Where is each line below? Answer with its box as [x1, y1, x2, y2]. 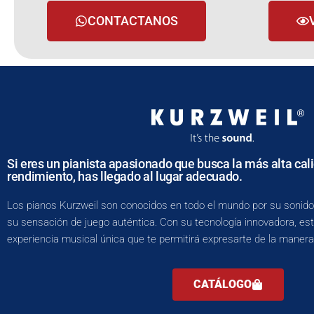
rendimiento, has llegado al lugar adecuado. [7, 168, 243, 184]
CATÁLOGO [193, 277, 252, 291]
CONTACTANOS [87, 13, 178, 29]
